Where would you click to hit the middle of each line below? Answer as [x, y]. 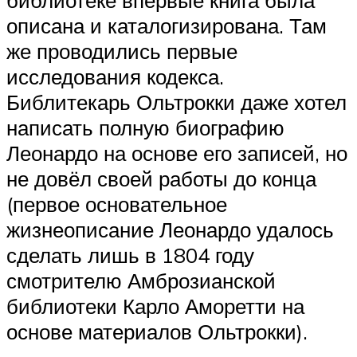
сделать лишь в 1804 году [130, 255]
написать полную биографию [145, 127]
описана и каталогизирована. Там [167, 25]
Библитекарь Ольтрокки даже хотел [177, 102]
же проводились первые [122, 51]
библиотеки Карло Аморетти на [155, 306]
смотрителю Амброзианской [141, 280]
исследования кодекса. [115, 76]
